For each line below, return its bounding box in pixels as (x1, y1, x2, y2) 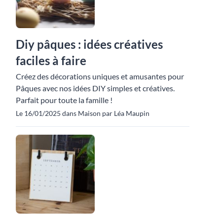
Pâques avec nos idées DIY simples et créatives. (16, 83, 175, 93)
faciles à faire (16, 53, 86, 68)
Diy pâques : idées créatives (16, 37, 163, 51)
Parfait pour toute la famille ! (16, 95, 112, 105)
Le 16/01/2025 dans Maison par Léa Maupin (16, 109, 149, 117)
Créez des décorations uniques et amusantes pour (16, 71, 184, 81)
